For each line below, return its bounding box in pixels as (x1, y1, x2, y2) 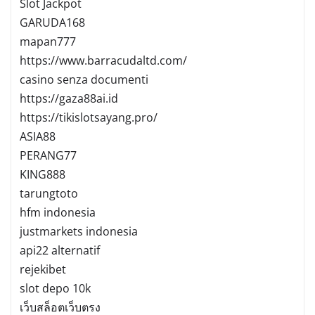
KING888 (20, 166, 65, 182)
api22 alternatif (20, 242, 100, 258)
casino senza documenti (20, 71, 148, 87)
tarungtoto (20, 185, 78, 201)
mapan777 (20, 33, 76, 49)
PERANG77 (20, 147, 77, 163)
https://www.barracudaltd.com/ (20, 52, 187, 68)
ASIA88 (20, 128, 56, 144)
